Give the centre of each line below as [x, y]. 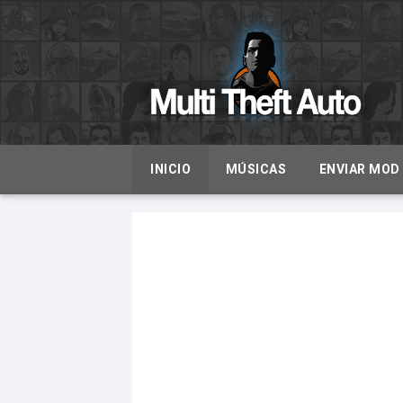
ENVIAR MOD [359, 169]
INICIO [170, 169]
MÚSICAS [255, 169]
